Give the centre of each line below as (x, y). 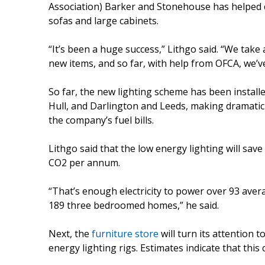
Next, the (70, 233)
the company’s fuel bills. (101, 120)
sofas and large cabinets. (104, 20)
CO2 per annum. (84, 162)
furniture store (125, 233)
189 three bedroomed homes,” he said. (134, 205)
